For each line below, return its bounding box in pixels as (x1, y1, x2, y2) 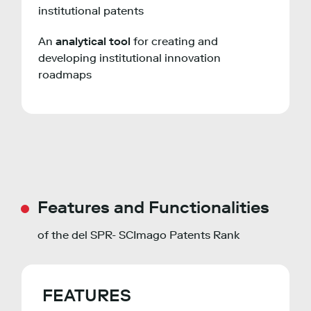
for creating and (131, 35, 218, 49)
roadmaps (38, 68, 92, 82)
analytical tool (56, 35, 131, 49)
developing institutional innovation (38, 51, 221, 65)
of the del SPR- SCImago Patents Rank (37, 228, 239, 242)
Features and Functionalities (37, 197, 269, 218)
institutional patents (38, 4, 144, 18)
